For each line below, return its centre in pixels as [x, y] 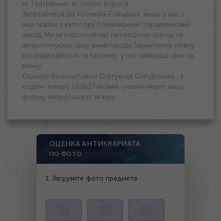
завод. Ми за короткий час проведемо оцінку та [102, 35]
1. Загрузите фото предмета [91, 178]
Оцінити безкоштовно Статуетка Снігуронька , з [103, 76]
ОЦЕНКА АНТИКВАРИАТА [95, 144]
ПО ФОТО [66, 154]
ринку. [32, 66]
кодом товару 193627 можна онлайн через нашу [103, 87]
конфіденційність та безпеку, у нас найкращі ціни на [108, 55]
